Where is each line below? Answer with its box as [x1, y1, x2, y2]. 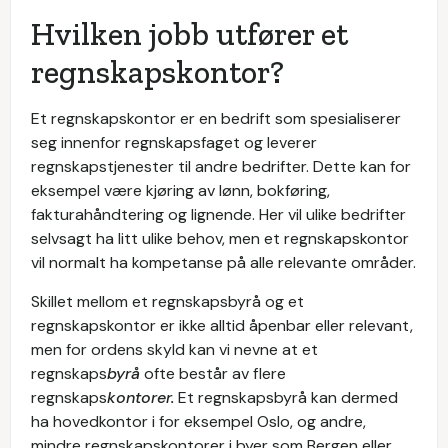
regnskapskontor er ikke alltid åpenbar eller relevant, [31, 315, 413, 336]
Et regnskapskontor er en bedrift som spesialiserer [31, 108, 401, 129]
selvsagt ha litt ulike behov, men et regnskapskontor [31, 228, 409, 249]
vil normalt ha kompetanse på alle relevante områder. [31, 252, 416, 273]
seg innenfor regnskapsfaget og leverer [31, 132, 317, 153]
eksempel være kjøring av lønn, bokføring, [31, 180, 330, 201]
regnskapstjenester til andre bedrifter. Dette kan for [31, 156, 411, 177]
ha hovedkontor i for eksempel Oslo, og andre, [31, 411, 366, 432]
